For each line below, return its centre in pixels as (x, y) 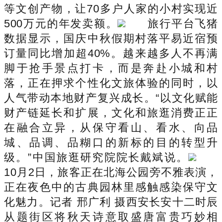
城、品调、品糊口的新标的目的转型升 (111, 142)
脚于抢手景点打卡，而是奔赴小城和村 (111, 68)
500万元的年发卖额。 (61, 23)
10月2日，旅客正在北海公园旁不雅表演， (111, 172)
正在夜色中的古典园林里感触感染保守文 (111, 187)
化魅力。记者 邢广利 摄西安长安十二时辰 (111, 202)
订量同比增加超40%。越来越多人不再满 (111, 53)
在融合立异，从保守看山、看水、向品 (111, 127)
